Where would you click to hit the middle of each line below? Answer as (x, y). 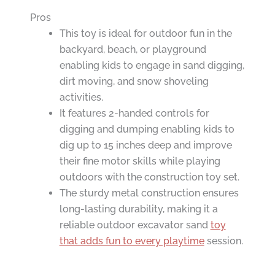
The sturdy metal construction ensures (149, 193)
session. (223, 241)
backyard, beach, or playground (133, 50)
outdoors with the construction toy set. (149, 177)
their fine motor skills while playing (140, 161)
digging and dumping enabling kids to (147, 130)
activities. (81, 98)
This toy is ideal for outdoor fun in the (145, 34)
